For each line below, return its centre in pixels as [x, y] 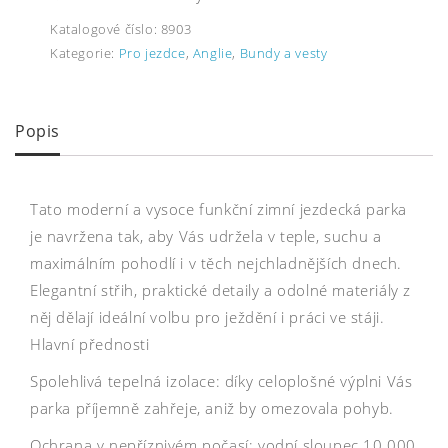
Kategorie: [84, 53]
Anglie [212, 53]
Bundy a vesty [283, 53]
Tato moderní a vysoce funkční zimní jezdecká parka [219, 208]
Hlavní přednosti [90, 343]
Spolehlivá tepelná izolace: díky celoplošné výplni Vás [221, 380]
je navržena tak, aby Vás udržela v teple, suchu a [206, 235]
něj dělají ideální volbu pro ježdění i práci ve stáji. [207, 316]
